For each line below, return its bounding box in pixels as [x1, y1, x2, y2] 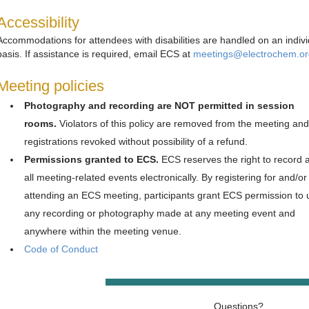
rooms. [23, 117, 59, 129]
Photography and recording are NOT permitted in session [23, 99, 295, 111]
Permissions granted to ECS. [23, 153, 161, 165]
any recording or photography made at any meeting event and [23, 207, 295, 219]
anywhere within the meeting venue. [23, 225, 181, 237]
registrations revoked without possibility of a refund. [23, 135, 248, 147]
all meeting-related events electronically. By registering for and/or [23, 171, 307, 183]
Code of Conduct [23, 243, 98, 255]
